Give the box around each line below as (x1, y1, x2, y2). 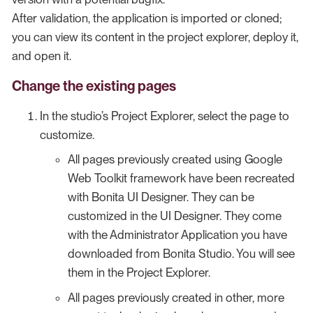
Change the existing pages (12, 77, 176, 94)
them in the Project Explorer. (68, 265, 210, 280)
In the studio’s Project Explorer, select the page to (40, 108, 289, 123)
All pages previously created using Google (68, 152, 282, 167)
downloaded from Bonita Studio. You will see (68, 247, 295, 261)
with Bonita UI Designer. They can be (68, 190, 254, 205)
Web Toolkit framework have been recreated (68, 171, 295, 186)
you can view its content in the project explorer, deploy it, (12, 29, 298, 44)
